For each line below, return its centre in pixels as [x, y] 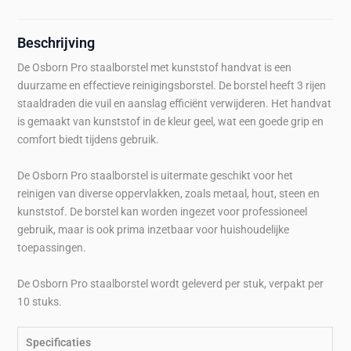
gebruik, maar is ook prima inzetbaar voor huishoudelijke [154, 230]
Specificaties [59, 343]
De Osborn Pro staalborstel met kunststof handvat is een [155, 68]
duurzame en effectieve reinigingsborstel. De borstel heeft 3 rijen [172, 86]
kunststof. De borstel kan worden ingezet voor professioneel [163, 212]
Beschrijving [56, 43]
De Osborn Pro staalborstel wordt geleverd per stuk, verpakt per [171, 284]
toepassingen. [52, 248]
